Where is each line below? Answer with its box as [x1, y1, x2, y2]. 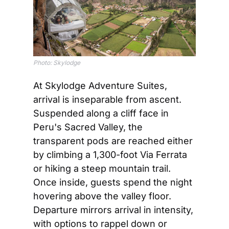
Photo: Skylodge [33, 58, 80, 66]
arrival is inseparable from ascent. [33, 94, 181, 105]
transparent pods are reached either [33, 135, 193, 146]
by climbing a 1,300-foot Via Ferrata [33, 149, 187, 160]
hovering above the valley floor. [33, 190, 171, 201]
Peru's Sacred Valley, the [33, 121, 143, 132]
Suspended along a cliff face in [33, 107, 169, 119]
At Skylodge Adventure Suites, [33, 80, 167, 91]
